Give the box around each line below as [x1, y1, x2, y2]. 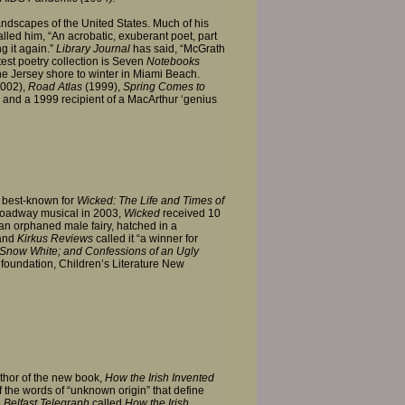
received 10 [160, 207, 221, 221]
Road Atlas [28, 80, 82, 93]
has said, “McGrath [133, 42, 225, 55]
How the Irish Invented [105, 371, 214, 384]
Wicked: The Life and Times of [77, 194, 224, 208]
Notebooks [146, 54, 200, 68]
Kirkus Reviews [17, 232, 93, 246]
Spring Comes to [123, 80, 205, 93]
